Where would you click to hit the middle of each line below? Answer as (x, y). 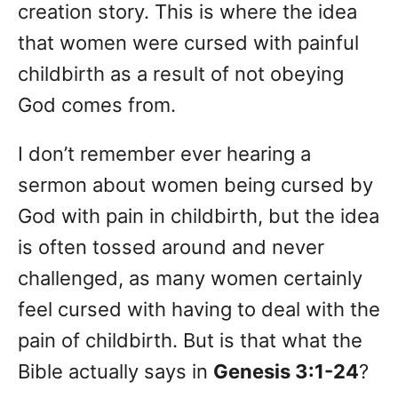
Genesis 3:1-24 (286, 372)
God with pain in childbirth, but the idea (199, 216)
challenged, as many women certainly (190, 279)
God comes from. (97, 105)
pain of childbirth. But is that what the (190, 341)
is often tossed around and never (171, 247)
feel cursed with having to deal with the (199, 310)
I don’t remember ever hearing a (164, 154)
